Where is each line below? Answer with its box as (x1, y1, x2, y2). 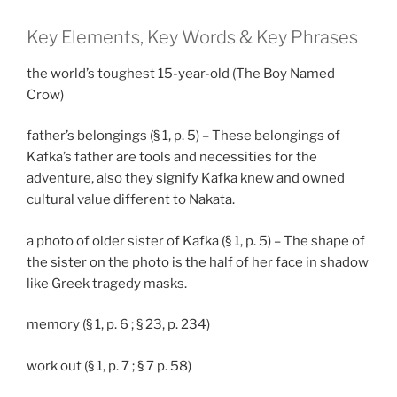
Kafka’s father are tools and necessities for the (27, 149, 317, 166)
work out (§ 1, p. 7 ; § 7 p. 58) (27, 357, 191, 374)
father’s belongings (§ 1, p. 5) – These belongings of (27, 128, 340, 144)
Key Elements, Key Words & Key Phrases (27, 26, 358, 48)
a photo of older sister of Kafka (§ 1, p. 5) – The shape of (27, 232, 365, 249)
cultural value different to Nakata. (27, 191, 235, 208)
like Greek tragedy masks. (27, 275, 187, 292)
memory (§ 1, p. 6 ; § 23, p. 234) (27, 316, 210, 333)
